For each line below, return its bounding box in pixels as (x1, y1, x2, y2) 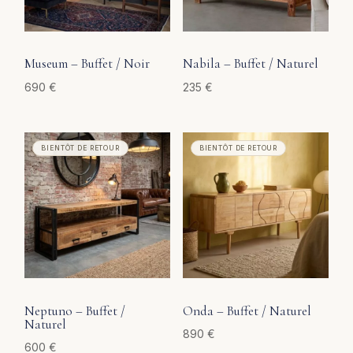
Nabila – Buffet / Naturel (182, 55, 318, 72)
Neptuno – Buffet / (24, 302, 126, 319)
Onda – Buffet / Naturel (182, 302, 311, 319)
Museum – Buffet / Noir (24, 55, 150, 72)
